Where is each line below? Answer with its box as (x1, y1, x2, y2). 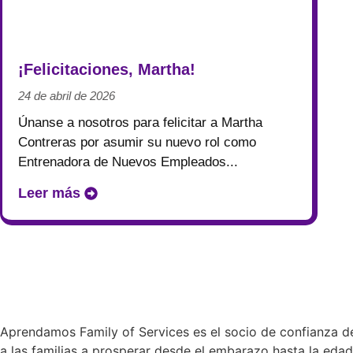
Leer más (18, 185, 80, 202)
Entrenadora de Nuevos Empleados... (18, 154, 238, 169)
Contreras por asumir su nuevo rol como (18, 134, 256, 150)
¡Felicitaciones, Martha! (18, 60, 195, 78)
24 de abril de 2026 (18, 88, 115, 102)
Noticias (20, 25, 75, 42)
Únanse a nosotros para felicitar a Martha (18, 114, 262, 130)
